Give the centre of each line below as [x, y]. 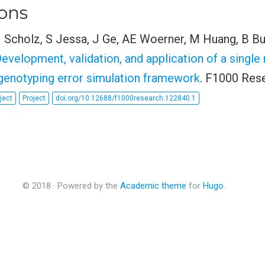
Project [34, 98]
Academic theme [153, 185]
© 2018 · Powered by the [71, 185]
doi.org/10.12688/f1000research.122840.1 [126, 98]
